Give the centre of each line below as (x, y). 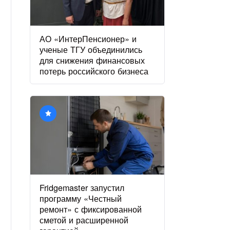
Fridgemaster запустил (82, 187)
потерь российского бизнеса (94, 71)
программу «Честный (81, 198)
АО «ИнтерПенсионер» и (88, 38)
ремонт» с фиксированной (91, 209)
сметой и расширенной (84, 219)
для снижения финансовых (92, 60)
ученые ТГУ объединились (91, 49)
